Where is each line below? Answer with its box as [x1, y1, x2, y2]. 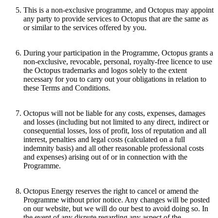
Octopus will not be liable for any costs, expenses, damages [23, 109, 205, 118]
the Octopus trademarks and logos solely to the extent [23, 66, 187, 75]
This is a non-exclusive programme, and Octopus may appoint [23, 6, 214, 15]
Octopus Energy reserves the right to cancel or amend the [23, 187, 199, 196]
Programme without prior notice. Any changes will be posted [23, 196, 210, 204]
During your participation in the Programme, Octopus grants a [23, 49, 213, 57]
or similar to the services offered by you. [23, 23, 146, 32]
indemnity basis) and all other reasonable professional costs [23, 144, 204, 153]
